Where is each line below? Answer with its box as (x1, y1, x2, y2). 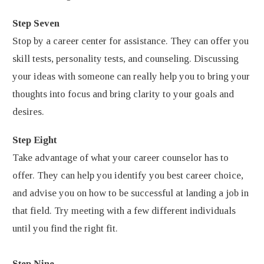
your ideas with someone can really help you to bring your (12, 70, 250, 82)
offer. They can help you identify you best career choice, (12, 169, 243, 181)
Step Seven (12, 17, 60, 29)
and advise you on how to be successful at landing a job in (12, 187, 249, 199)
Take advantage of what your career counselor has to (12, 151, 229, 163)
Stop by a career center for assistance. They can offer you (12, 35, 249, 47)
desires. (12, 105, 44, 117)
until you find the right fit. (12, 222, 118, 234)
